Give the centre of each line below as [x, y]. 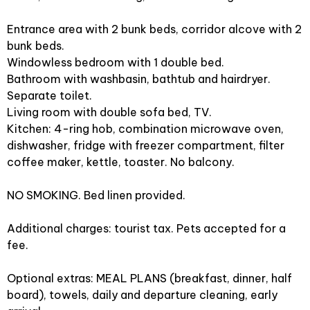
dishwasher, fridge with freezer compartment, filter [146, 145]
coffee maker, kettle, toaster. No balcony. [121, 162]
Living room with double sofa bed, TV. [109, 112]
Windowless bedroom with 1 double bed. [116, 62]
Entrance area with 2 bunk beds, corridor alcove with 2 [154, 29]
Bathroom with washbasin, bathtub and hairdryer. [139, 79]
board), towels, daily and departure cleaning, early [142, 295]
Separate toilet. [49, 95]
